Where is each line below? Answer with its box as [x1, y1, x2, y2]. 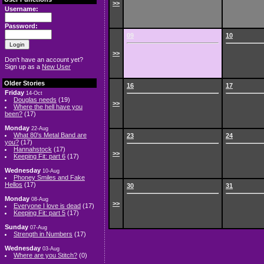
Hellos [5, 181, 22, 188]
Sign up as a [5, 63, 42, 70]
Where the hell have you [14, 103, 82, 110]
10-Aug [42, 168, 60, 174]
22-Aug [31, 126, 48, 131]
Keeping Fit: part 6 [14, 153, 65, 160]
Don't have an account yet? [5, 56, 83, 63]
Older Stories [2, 80, 45, 87]
